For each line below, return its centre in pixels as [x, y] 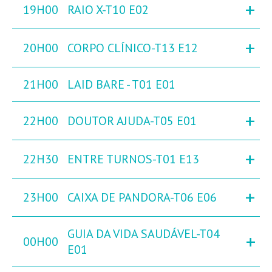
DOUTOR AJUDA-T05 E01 [132, 121]
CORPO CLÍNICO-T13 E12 [133, 48]
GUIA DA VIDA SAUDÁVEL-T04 [144, 234]
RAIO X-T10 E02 [108, 10]
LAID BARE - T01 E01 [121, 85]
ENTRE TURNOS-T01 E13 [133, 159]
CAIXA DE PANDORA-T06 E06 [142, 198]
